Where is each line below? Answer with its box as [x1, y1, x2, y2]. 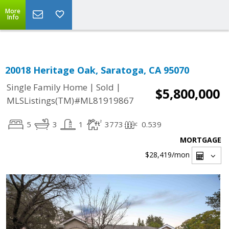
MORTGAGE [180, 135, 221, 145]
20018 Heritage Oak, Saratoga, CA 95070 [5, 64, 189, 77]
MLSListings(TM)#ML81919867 [7, 95, 134, 107]
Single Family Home [7, 81, 87, 94]
